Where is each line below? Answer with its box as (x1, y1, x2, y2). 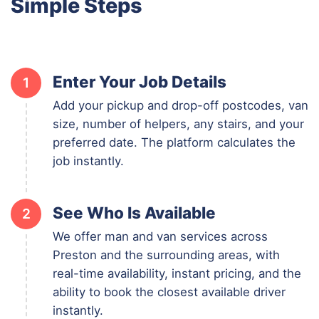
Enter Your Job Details (53, 71, 226, 91)
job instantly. (53, 153, 124, 168)
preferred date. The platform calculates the (53, 135, 296, 150)
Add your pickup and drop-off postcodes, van (53, 98, 308, 113)
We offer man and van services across (53, 229, 268, 244)
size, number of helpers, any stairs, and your (53, 116, 304, 131)
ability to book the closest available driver (53, 284, 286, 299)
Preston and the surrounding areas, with (53, 247, 280, 262)
